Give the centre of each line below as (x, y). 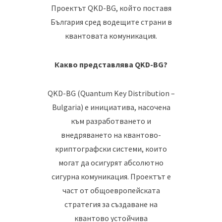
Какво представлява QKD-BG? (111, 64)
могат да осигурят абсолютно (111, 162)
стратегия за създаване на (111, 204)
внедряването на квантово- (111, 135)
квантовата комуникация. (111, 35)
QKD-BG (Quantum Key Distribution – (111, 93)
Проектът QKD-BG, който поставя (111, 8)
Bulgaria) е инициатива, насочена (111, 107)
